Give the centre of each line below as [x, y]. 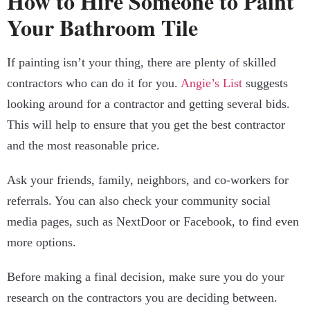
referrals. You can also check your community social [139, 201]
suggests [265, 83]
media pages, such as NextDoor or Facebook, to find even [153, 222]
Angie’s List [211, 83]
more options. [42, 243]
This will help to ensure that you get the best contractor [146, 125]
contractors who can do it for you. [94, 83]
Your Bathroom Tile [102, 28]
